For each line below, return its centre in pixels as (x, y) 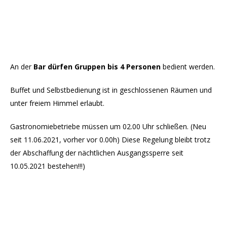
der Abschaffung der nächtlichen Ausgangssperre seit (97, 153)
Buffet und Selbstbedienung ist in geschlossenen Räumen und (111, 90)
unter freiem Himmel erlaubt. (57, 103)
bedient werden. (188, 67)
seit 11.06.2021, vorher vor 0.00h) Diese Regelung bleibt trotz (110, 140)
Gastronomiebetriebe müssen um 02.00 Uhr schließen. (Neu (108, 127)
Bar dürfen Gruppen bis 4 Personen (97, 67)
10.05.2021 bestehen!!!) (48, 166)
